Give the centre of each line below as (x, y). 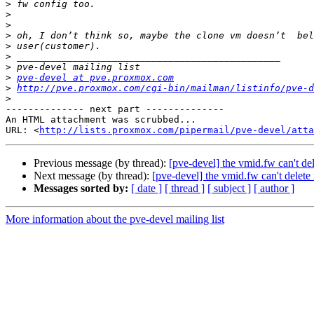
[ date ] (146, 189)
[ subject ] (229, 189)
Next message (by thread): (93, 176)
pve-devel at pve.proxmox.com (95, 78)
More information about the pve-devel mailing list (115, 219)
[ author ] (274, 189)
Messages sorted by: (81, 189)
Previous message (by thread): (101, 163)
